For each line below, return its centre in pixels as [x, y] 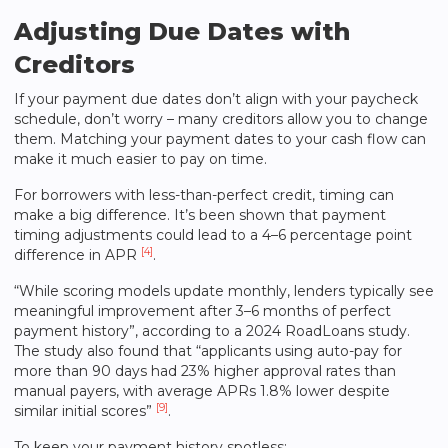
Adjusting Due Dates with [182, 31]
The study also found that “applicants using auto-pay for [208, 351]
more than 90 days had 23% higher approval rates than [205, 371]
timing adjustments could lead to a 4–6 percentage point [213, 235]
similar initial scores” [85, 411]
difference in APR [77, 255]
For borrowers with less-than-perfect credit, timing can [204, 195]
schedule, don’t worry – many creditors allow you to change [221, 119]
